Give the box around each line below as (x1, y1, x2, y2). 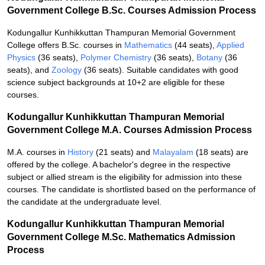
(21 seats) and (93, 147, 153, 157)
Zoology (51, 65, 82, 75)
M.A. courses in (7, 147, 67, 157)
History (67, 147, 93, 157)
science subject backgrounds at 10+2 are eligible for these (7, 77, 225, 87)
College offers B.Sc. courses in (7, 40, 124, 50)
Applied (216, 40, 244, 50)
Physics (7, 53, 35, 62)
